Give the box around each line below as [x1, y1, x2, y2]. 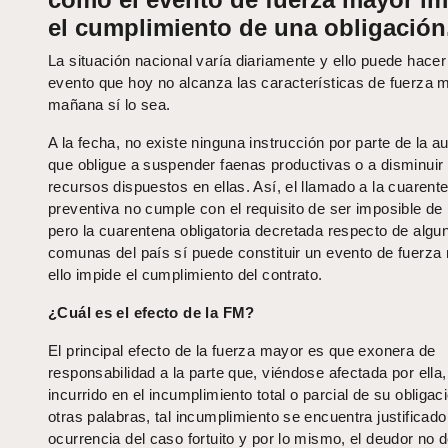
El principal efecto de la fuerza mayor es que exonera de [48, 342, 436, 360]
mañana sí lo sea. [48, 96, 171, 114]
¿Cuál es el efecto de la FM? [48, 304, 255, 322]
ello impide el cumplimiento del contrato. [48, 266, 323, 284]
